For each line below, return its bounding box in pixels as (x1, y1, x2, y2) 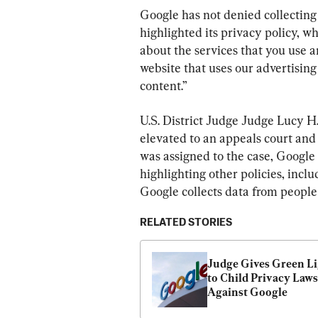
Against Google (207, 285, 287, 299)
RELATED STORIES (140, 216, 232, 228)
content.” (140, 77, 187, 93)
